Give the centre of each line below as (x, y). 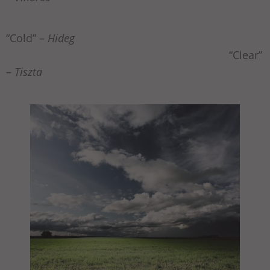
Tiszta (27, 72)
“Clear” (134, 55)
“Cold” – (25, 38)
